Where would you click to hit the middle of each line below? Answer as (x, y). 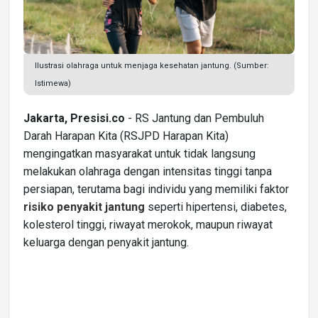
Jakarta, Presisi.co (74, 119)
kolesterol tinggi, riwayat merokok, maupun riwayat (148, 225)
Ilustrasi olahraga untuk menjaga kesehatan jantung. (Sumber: (152, 66)
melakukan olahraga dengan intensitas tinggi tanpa (148, 172)
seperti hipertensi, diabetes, (216, 207)
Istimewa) (53, 84)
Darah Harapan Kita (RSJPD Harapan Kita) (126, 136)
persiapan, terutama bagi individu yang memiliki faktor (156, 190)
